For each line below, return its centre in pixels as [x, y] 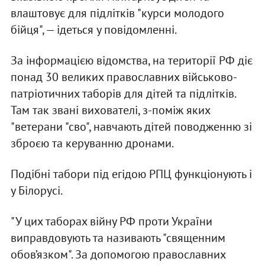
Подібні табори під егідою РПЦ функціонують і [131, 174]
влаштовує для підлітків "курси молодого [117, 13]
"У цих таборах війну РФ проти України [111, 222]
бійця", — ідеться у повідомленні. [93, 30]
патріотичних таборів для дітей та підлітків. [123, 94]
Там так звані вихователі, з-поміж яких [110, 110]
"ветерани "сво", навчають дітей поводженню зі [131, 127]
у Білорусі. [36, 191]
